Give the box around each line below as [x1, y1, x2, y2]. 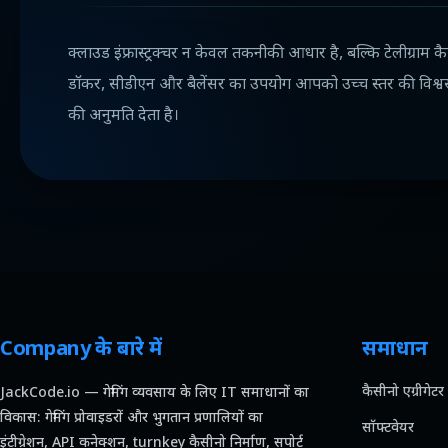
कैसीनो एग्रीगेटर [362, 383, 445, 402]
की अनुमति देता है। [68, 106, 179, 127]
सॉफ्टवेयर [362, 419, 415, 438]
